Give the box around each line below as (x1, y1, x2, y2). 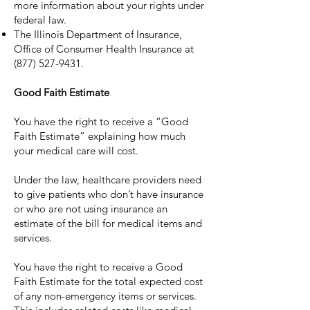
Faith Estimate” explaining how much (14, 129, 185, 143)
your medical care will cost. (14, 144, 138, 157)
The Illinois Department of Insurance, (14, 28, 182, 41)
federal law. (14, 13, 69, 26)
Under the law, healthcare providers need (14, 173, 201, 186)
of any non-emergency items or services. (14, 289, 197, 302)
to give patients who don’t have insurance (14, 188, 203, 201)
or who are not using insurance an (14, 202, 167, 215)
